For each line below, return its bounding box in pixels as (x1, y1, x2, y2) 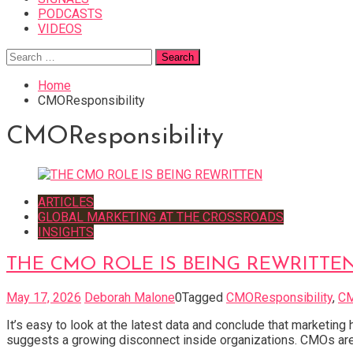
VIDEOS (38, 21, 82, 36)
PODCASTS (38, 6, 102, 21)
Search (6, 48, 43, 63)
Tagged (182, 289, 226, 305)
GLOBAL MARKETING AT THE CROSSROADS (38, 209, 284, 225)
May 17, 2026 (6, 289, 81, 305)
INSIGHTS (38, 224, 94, 240)
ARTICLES (38, 194, 94, 210)
